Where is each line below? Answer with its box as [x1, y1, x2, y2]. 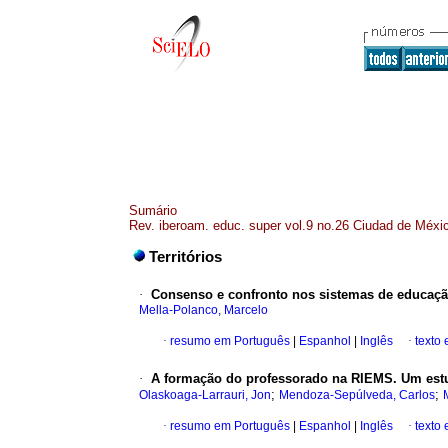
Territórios [149, 249, 222, 266]
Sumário [129, 203, 177, 218]
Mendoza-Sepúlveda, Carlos [279, 388, 435, 403]
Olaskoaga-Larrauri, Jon [139, 388, 271, 403]
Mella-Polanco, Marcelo [139, 303, 268, 318]
